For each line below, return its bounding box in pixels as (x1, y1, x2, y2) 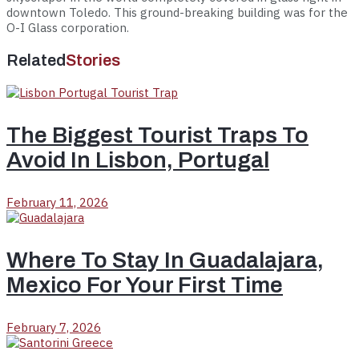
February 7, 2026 (6, 319, 101, 335)
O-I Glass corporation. (6, 19, 132, 35)
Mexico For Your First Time (6, 272, 283, 297)
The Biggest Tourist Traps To (6, 122, 309, 147)
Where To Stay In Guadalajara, (6, 247, 324, 272)
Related (6, 50, 66, 69)
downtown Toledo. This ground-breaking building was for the (6, 4, 348, 20)
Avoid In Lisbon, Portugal (6, 147, 269, 172)
